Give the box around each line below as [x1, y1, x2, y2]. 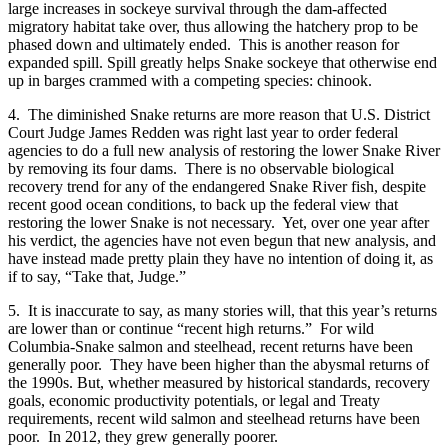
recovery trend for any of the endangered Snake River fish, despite [8, 177, 426, 195]
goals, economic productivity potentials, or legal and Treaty [8, 391, 380, 409]
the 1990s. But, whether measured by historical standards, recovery [8, 373, 430, 391]
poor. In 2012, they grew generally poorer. [8, 427, 278, 445]
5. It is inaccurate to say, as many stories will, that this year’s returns [8, 301, 437, 319]
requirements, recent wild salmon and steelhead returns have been [8, 409, 420, 427]
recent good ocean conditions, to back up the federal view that [8, 195, 398, 213]
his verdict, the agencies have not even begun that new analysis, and [8, 231, 436, 249]
